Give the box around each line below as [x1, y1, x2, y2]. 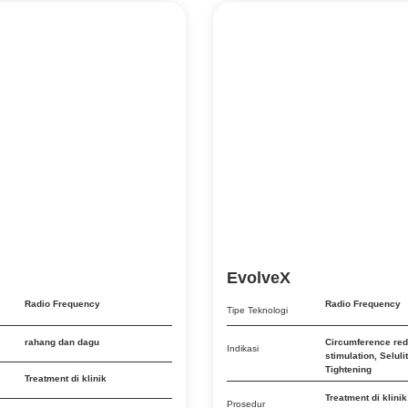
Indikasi [227, 343, 259, 353]
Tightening [325, 364, 372, 374]
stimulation [325, 351, 374, 361]
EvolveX [227, 269, 291, 287]
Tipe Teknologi [227, 305, 288, 315]
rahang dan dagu [25, 337, 99, 347]
